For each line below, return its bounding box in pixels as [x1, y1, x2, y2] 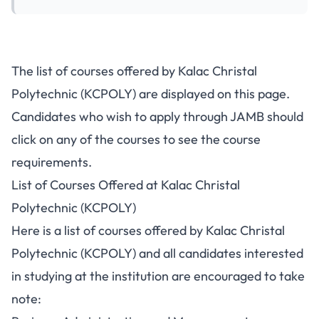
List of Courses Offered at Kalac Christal [11, 177, 240, 193]
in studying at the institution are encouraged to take [11, 268, 305, 284]
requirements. [11, 154, 92, 170]
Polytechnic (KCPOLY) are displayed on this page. [11, 85, 290, 102]
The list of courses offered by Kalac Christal [11, 63, 257, 79]
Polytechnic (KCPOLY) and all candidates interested [11, 245, 303, 261]
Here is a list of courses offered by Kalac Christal [11, 222, 285, 239]
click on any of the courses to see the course [11, 131, 261, 147]
